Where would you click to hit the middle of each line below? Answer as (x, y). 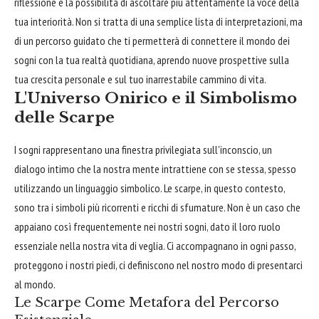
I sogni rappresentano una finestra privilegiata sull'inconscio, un (143, 149)
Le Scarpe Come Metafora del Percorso (147, 302)
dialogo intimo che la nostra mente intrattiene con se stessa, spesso (155, 168)
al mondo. (35, 284)
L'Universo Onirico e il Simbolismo (156, 99)
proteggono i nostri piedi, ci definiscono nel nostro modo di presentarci (158, 265)
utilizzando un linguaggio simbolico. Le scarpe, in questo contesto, (150, 188)
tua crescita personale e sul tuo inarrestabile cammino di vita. (140, 79)
